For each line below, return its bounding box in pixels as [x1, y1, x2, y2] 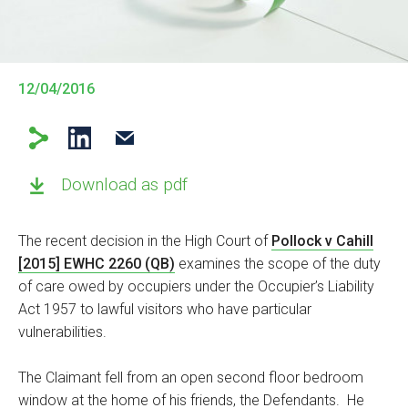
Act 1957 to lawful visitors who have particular [18, 300, 311, 318]
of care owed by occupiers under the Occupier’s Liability [18, 277, 374, 295]
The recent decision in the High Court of [18, 231, 271, 250]
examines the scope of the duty [175, 254, 381, 272]
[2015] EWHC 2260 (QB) [18, 254, 175, 272]
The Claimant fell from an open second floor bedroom [18, 368, 363, 386]
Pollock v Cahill [271, 231, 373, 250]
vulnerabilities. [18, 322, 107, 341]
